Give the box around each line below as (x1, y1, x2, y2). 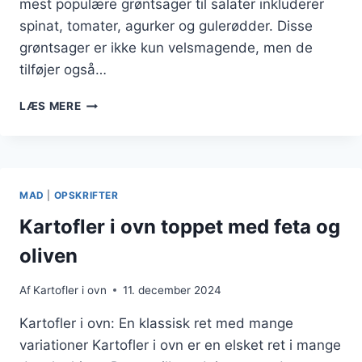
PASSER (80, 146, 127, 160)
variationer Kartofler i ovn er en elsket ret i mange (19, 336, 341, 353)
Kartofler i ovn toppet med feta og (19, 215, 340, 239)
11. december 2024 (123, 283, 222, 297)
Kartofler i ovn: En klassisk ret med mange (19, 314, 293, 331)
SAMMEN (80, 180, 133, 194)
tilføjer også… (19, 61, 107, 78)
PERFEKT (80, 163, 133, 177)
